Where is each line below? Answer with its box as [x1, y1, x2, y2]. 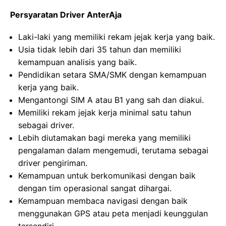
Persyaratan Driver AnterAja [10, 10, 122, 20]
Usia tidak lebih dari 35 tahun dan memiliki [18, 44, 181, 54]
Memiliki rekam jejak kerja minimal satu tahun [18, 107, 191, 118]
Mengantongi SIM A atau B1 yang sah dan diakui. [18, 95, 204, 105]
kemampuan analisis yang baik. [18, 57, 137, 67]
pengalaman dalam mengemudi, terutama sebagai [18, 145, 208, 155]
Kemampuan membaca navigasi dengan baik [18, 196, 188, 206]
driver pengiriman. [18, 158, 87, 168]
